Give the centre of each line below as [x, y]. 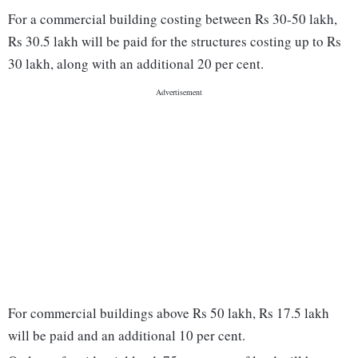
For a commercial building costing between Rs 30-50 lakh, [173, 19]
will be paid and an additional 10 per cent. [127, 336]
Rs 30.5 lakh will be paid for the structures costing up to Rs [175, 42]
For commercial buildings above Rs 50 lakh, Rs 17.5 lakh [169, 313]
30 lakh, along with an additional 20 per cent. [136, 64]
